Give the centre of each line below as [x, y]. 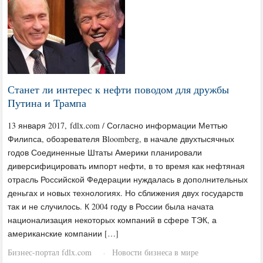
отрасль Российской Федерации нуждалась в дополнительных [128, 179]
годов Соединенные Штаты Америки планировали [105, 152]
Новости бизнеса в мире [156, 252]
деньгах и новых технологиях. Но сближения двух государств [126, 193]
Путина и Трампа [47, 102]
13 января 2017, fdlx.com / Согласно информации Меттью [118, 125]
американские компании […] [63, 233]
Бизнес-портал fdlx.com [50, 252]
